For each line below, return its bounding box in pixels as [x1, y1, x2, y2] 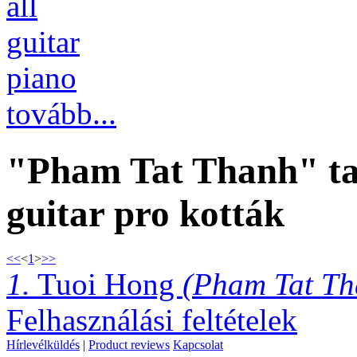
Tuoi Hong [30, 267, 182, 302]
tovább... [6, 96, 116, 131]
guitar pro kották [6, 192, 284, 234]
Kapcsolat [173, 338, 223, 352]
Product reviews [88, 338, 170, 352]
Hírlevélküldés [6, 338, 80, 352]
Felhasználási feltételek [6, 303, 297, 338]
